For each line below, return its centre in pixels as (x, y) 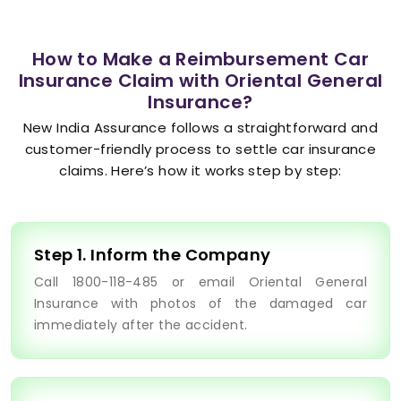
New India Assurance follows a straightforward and (200, 128)
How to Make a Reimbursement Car (200, 60)
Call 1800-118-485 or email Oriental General (200, 282)
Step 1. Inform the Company (153, 255)
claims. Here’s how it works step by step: (200, 171)
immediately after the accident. (141, 325)
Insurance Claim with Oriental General (200, 81)
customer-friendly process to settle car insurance (200, 149)
